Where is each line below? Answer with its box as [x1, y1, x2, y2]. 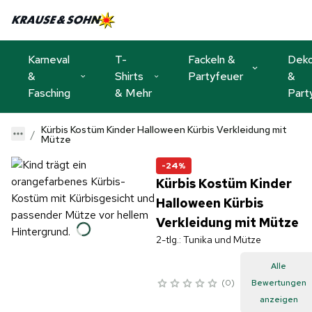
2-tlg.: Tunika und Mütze [155, 233, 261, 246]
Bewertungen [251, 276, 306, 288]
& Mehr [115, 85, 152, 100]
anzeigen [259, 293, 298, 305]
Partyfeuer [188, 68, 243, 84]
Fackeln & [188, 52, 235, 67]
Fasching [28, 85, 70, 100]
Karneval [28, 52, 70, 67]
